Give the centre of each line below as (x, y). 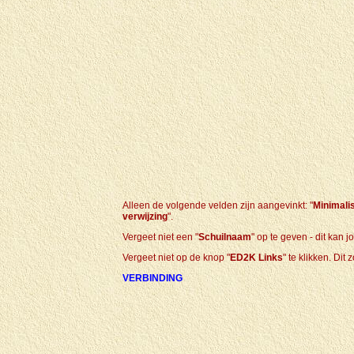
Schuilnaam (225, 237)
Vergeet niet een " (160, 237)
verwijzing (145, 217)
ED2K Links (256, 258)
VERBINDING (153, 278)
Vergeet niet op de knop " (176, 258)
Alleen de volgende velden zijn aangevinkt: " (218, 205)
